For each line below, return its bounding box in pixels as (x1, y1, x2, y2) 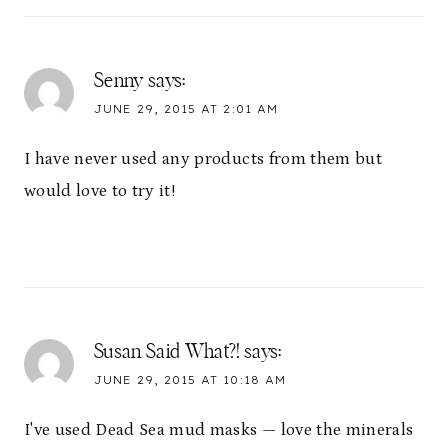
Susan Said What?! (94, 342, 240, 363)
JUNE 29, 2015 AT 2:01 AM (94, 101, 278, 116)
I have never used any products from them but (24, 149, 382, 170)
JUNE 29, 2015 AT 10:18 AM (94, 373, 286, 388)
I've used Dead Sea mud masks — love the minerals (24, 420, 414, 441)
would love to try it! (24, 181, 176, 202)
